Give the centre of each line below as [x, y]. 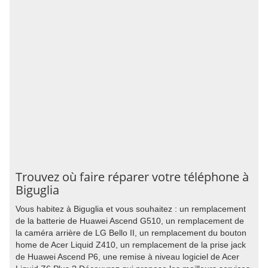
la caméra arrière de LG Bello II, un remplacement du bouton [131, 233]
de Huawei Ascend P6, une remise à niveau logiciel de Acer [127, 257]
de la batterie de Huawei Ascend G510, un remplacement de [130, 221]
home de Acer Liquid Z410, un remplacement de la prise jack [131, 245]
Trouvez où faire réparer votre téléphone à [132, 177]
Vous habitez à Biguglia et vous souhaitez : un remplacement [131, 209]
